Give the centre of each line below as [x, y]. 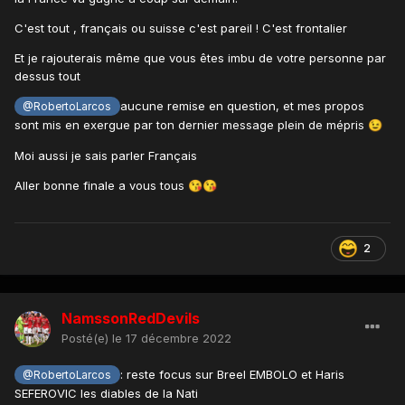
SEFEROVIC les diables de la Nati [106, 393]
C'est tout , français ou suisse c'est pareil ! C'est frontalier [181, 28]
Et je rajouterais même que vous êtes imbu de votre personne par [200, 57]
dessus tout [47, 75]
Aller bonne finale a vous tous [101, 185]
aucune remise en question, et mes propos [242, 105]
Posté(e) [87, 338]
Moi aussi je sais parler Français [106, 155]
